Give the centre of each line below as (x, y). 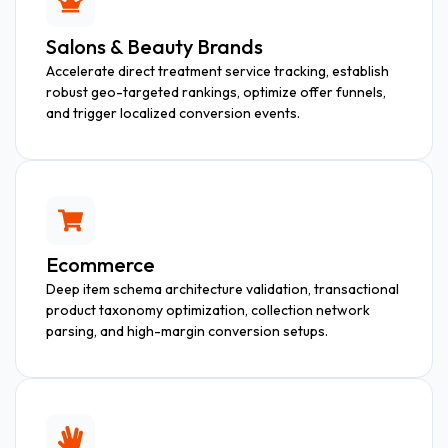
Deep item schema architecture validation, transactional (222, 288)
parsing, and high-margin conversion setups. (187, 330)
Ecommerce (100, 264)
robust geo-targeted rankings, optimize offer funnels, (216, 91)
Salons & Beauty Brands (154, 46)
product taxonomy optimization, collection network (208, 309)
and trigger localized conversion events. (173, 112)
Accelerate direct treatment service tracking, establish (217, 70)
